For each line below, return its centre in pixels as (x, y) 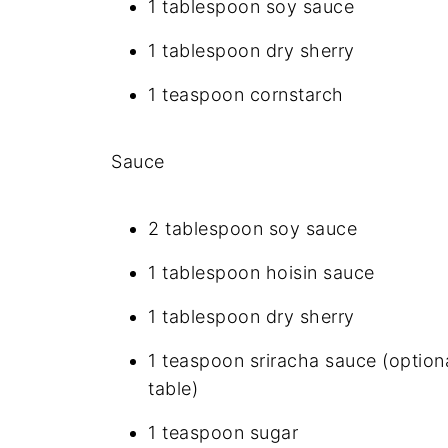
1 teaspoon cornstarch (246, 94)
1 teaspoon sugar (223, 432)
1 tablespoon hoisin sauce (261, 272)
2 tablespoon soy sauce (252, 228)
